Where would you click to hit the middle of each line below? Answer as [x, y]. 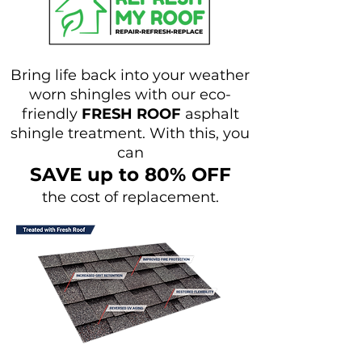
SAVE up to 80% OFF [130, 175]
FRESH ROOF [131, 114]
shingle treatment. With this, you [130, 133]
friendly [51, 114]
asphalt [210, 114]
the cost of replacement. [130, 197]
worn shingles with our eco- [130, 95]
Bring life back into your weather [130, 75]
